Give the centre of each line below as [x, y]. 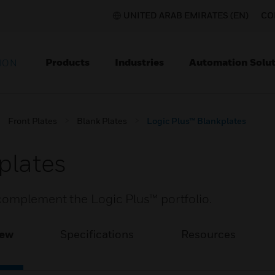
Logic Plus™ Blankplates [196, 121]
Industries [139, 62]
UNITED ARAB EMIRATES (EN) [186, 15]
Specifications [97, 234]
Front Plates [33, 121]
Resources [208, 234]
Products [68, 62]
